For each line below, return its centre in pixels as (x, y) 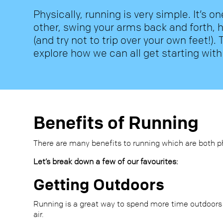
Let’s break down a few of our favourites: (106, 162)
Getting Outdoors (99, 185)
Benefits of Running (116, 123)
